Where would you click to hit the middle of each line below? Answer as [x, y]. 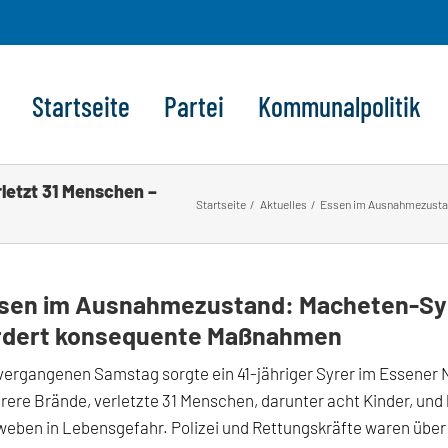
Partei [194, 105]
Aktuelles [283, 203]
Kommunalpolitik [339, 105]
